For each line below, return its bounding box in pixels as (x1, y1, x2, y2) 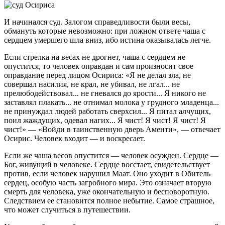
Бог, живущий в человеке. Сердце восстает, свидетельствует (4, 160, 210, 169)
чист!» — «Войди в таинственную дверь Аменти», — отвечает (4, 125, 220, 134)
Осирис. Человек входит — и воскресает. (4, 134, 145, 143)
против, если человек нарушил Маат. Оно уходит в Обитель (4, 169, 210, 178)
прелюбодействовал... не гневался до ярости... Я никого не (4, 89, 206, 98)
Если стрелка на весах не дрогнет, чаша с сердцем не (4, 53, 185, 62)
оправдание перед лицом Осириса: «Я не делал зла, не (4, 71, 191, 80)
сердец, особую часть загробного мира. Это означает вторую (4, 178, 211, 187)
